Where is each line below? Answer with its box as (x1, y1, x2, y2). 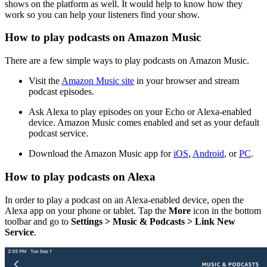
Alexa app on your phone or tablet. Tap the (5, 205, 169, 216)
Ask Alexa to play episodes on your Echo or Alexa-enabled (29, 107, 252, 117)
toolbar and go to (5, 216, 71, 226)
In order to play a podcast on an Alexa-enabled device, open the (5, 194, 244, 205)
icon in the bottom (191, 205, 261, 216)
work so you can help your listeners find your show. (5, 9, 202, 20)
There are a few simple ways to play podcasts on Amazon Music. (5, 55, 249, 66)
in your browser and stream (134, 76, 239, 86)
